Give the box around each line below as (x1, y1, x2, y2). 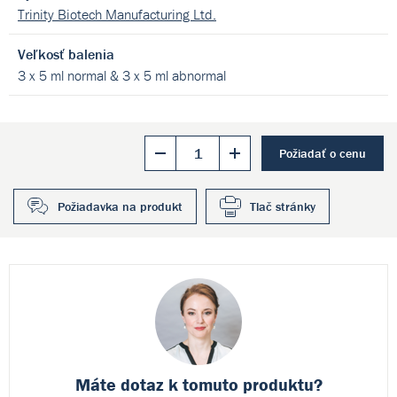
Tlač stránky (250, 198, 315, 214)
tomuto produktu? (182, 373, 323, 395)
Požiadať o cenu (279, 145, 366, 161)
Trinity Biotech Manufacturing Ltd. (18, 5, 216, 23)
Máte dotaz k (74, 373, 183, 395)
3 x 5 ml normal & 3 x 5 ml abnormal (18, 66, 226, 84)
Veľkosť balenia (18, 45, 114, 63)
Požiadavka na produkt (58, 198, 183, 214)
